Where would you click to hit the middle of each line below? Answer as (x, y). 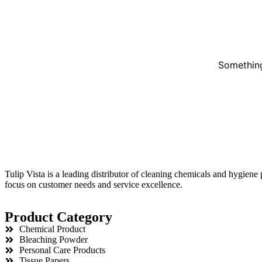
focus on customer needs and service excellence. (94, 185)
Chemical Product (52, 229)
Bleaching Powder (54, 240)
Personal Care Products (62, 250)
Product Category (58, 217)
